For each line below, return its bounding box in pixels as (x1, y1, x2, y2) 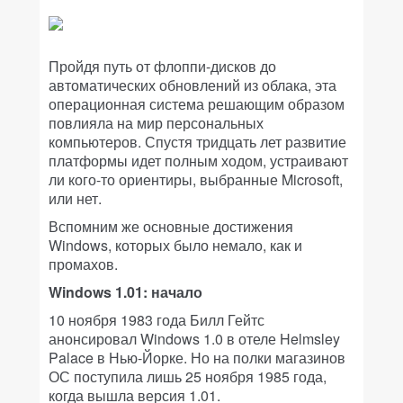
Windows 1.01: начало (49, 282, 202, 303)
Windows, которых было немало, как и (49, 235, 302, 256)
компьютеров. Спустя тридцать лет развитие (49, 131, 346, 153)
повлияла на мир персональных (49, 112, 264, 134)
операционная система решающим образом (49, 94, 345, 115)
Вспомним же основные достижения (49, 216, 293, 237)
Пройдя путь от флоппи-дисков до (49, 56, 276, 77)
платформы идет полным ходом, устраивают (49, 150, 348, 172)
